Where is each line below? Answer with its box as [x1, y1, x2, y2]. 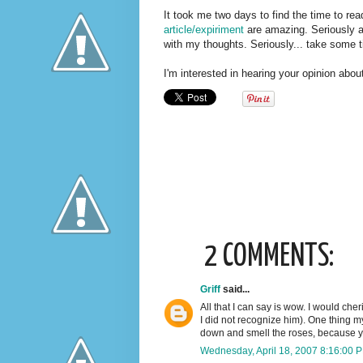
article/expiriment [164, 23, 247, 36]
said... [220, 284, 250, 296]
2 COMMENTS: [204, 242, 334, 273]
